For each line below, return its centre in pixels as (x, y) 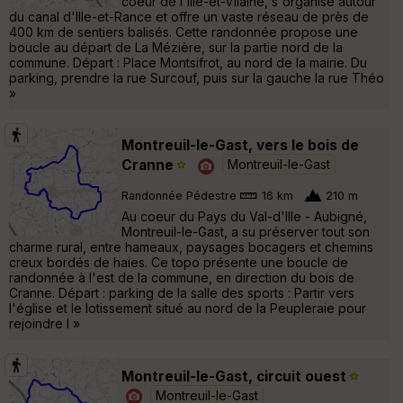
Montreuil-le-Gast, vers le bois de (240, 145)
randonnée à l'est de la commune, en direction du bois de (182, 277)
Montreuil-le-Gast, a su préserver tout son (246, 231)
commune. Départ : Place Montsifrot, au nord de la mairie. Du (188, 62)
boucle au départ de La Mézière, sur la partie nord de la (176, 47)
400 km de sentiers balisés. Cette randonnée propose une (184, 31)
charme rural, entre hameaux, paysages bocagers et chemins (191, 246)
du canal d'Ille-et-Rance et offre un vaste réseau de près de (189, 16)
